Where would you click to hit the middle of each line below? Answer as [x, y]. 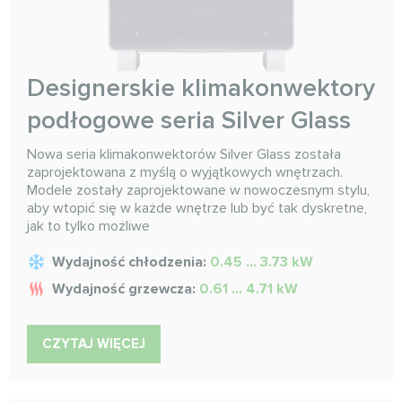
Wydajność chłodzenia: [131, 262]
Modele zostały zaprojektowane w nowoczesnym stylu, [198, 190]
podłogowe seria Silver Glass [189, 120]
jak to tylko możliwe [88, 226]
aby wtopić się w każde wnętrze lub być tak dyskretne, [197, 208]
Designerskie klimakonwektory [201, 87]
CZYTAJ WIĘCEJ [94, 343]
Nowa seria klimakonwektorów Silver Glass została [184, 154]
